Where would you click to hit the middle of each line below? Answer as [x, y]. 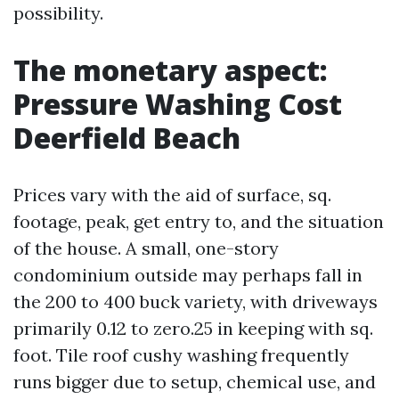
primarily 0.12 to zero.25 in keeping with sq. [193, 328]
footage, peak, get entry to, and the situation [199, 221]
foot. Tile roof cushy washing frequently [181, 355]
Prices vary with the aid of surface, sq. [172, 195]
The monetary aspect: [171, 70]
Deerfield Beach [127, 138]
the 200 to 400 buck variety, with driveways [195, 301]
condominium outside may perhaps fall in [188, 275]
